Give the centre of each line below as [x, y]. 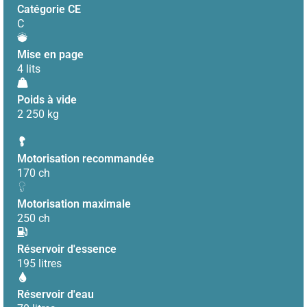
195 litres [39, 263]
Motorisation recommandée [86, 159]
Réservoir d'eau [56, 294]
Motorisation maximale [74, 204]
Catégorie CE [49, 9]
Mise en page [50, 54]
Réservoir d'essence [67, 249]
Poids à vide [47, 100]
